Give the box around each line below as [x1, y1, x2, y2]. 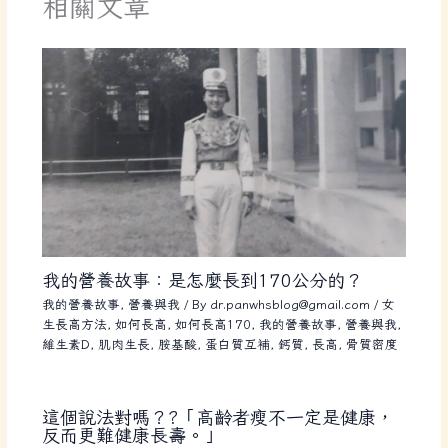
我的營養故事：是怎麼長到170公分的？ [41, 270, 363, 289]
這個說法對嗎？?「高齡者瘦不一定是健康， [41, 407, 394, 426]
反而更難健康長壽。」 [41, 425, 222, 444]
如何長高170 [174, 318, 251, 332]
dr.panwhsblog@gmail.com [209, 298, 374, 312]
